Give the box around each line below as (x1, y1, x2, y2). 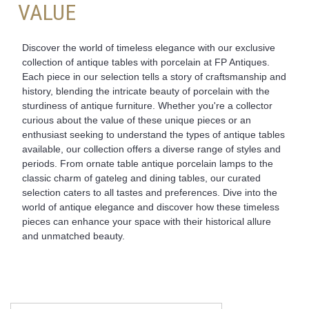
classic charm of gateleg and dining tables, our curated (21, 172, 261, 183)
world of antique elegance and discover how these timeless (21, 201, 279, 212)
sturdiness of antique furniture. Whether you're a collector (21, 99, 272, 111)
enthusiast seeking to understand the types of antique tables (21, 128, 285, 140)
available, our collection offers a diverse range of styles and (21, 143, 281, 154)
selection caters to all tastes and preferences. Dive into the (21, 186, 277, 198)
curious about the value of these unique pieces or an (21, 114, 251, 126)
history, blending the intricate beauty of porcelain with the (21, 85, 270, 97)
